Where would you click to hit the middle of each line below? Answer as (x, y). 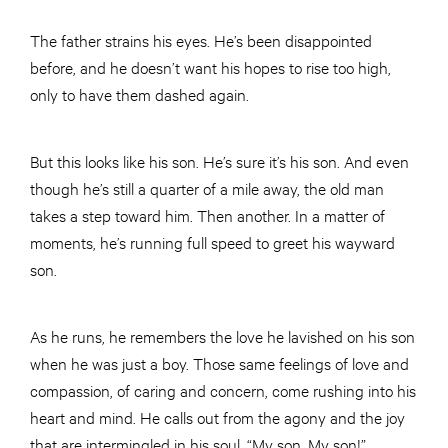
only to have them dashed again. (139, 94)
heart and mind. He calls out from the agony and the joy (217, 417)
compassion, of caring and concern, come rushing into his (223, 390)
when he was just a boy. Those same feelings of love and (219, 363)
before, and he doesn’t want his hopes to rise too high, (210, 67)
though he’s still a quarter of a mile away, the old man (207, 188)
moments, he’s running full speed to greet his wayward (212, 242)
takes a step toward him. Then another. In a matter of (207, 215)
